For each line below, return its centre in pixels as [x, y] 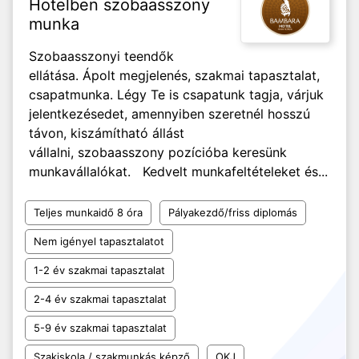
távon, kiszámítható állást [107, 133]
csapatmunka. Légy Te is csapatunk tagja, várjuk [176, 95]
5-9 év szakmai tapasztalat [100, 328]
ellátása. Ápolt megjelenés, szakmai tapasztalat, [174, 75]
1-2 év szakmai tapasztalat [99, 270]
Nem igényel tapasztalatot [99, 241]
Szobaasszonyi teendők [101, 56]
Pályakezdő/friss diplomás [233, 212]
